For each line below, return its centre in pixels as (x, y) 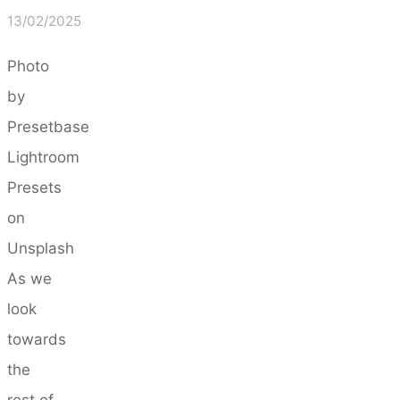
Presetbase (48, 126)
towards (37, 339)
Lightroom (43, 157)
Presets (34, 187)
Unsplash (41, 248)
